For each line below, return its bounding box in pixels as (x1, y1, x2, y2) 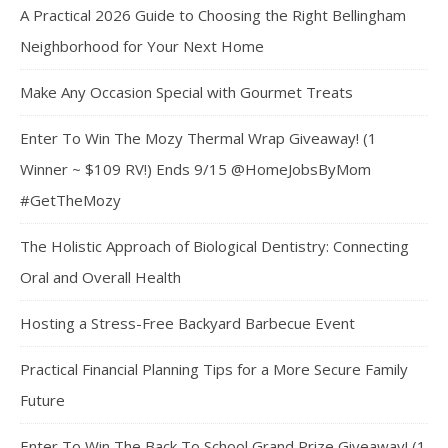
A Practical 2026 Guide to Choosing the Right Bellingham (20, 4, 406, 25)
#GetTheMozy (20, 189, 121, 210)
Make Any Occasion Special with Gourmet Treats (20, 81, 353, 102)
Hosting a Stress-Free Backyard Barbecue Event (20, 312, 355, 333)
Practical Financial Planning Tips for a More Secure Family (20, 358, 408, 379)
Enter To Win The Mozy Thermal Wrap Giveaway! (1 (20, 127, 377, 148)
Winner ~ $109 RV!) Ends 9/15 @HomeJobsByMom (20, 158, 371, 179)
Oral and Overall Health (20, 266, 181, 287)
